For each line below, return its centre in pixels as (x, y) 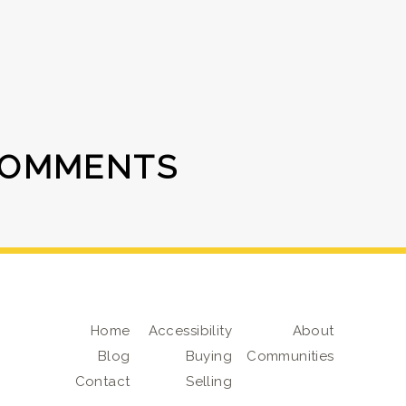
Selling (209, 382)
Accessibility (190, 331)
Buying (209, 356)
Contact (102, 382)
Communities (290, 356)
